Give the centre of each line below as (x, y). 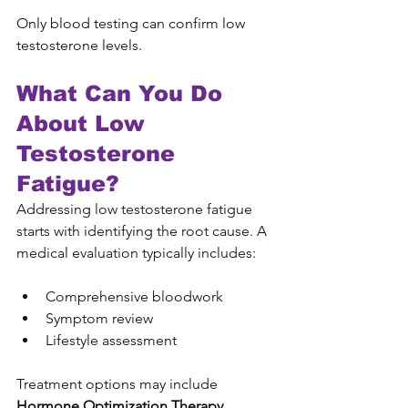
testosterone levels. (79, 45)
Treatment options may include (119, 383)
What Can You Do (123, 93)
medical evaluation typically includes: (136, 252)
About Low (84, 123)
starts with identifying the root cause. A (143, 230)
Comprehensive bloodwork (134, 296)
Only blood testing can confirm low (133, 23)
